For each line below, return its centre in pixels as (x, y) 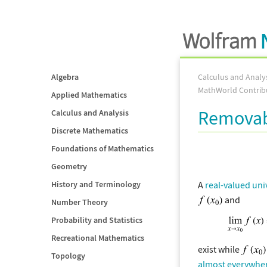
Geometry (69, 166)
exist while (220, 249)
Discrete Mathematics (90, 131)
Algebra (65, 77)
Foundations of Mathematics (103, 148)
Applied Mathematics (89, 95)
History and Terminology (96, 184)
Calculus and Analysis (90, 113)
